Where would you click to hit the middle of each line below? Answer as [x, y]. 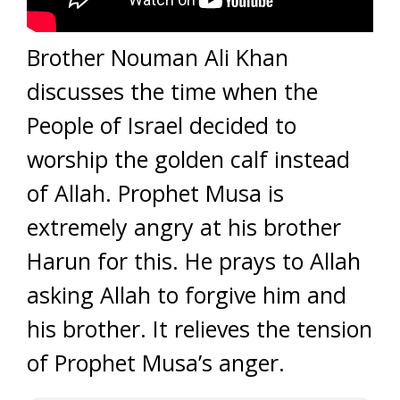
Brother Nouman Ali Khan [158, 57]
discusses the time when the [172, 91]
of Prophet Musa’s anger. [156, 362]
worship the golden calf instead [188, 159]
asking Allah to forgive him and [187, 295]
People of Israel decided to [162, 125]
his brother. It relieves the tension [200, 329]
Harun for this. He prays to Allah [194, 261]
